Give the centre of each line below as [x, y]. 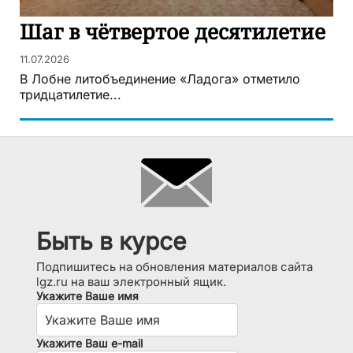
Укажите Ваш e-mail [89, 344]
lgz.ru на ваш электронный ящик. [131, 282]
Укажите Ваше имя [87, 296]
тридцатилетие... [71, 95]
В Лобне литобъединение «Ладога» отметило [160, 79]
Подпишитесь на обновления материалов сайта [174, 267]
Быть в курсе [111, 242]
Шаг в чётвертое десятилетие [173, 32]
